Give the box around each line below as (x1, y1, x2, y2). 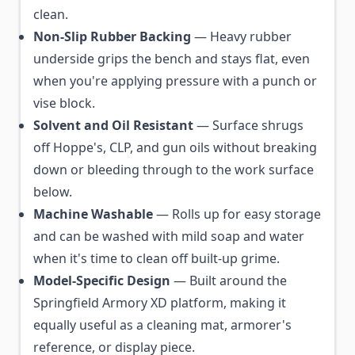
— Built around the (170, 272, 287, 289)
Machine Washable (33, 205, 153, 223)
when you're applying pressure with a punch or (33, 72, 317, 90)
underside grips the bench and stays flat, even (33, 50, 310, 67)
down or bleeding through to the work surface (33, 161, 314, 178)
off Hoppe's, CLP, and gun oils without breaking (33, 139, 317, 156)
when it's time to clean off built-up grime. (33, 250, 280, 267)
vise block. (33, 94, 95, 112)
